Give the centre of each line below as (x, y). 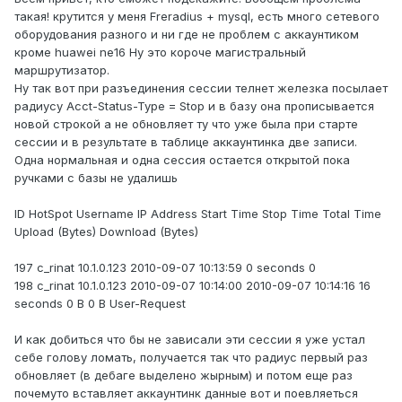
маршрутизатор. (62, 70)
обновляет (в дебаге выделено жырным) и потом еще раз (184, 376)
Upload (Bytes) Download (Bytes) (106, 232)
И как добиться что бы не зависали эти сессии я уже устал (190, 340)
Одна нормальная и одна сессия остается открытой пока (182, 160)
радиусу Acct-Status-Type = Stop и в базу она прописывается (194, 106)
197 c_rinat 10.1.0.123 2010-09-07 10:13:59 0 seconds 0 (165, 268)
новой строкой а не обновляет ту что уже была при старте (186, 124)
